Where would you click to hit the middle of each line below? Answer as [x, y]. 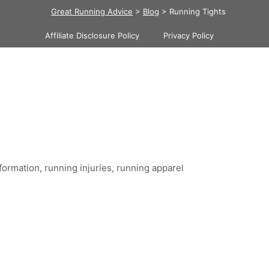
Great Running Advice [92, 11]
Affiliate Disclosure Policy [92, 35]
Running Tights [198, 11]
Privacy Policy [189, 35]
